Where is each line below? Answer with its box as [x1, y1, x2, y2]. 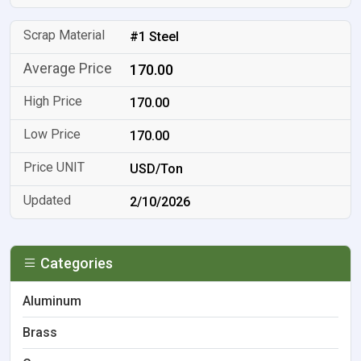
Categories [37, 255, 113, 272]
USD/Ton [130, 161, 184, 176]
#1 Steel [130, 29, 180, 44]
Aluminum [23, 293, 81, 309]
